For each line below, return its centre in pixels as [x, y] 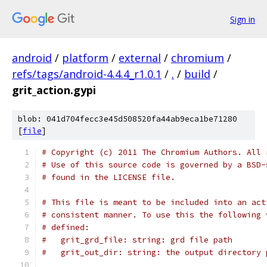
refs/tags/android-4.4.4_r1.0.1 [87, 74]
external [140, 58]
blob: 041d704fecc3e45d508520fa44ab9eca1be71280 [128, 119]
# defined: [66, 227]
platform [85, 58]
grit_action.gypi [54, 90]
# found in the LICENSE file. [108, 177]
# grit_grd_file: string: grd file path [137, 240]
